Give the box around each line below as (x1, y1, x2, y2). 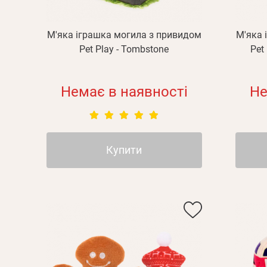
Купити (106, 144, 142, 156)
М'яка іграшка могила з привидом (46, 29, 201, 41)
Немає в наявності (60, 83, 188, 100)
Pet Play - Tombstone (79, 44, 169, 55)
